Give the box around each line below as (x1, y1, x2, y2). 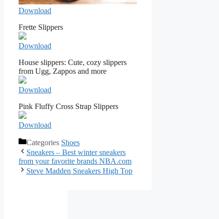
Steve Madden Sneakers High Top (26, 166, 132, 175)
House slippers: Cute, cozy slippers (19, 58, 127, 66)
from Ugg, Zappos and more (19, 66, 107, 75)
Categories (26, 138, 61, 147)
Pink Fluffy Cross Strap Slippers (19, 102, 118, 110)
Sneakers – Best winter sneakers (26, 148, 126, 156)
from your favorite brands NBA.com (19, 156, 131, 165)
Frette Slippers (19, 22, 63, 31)
